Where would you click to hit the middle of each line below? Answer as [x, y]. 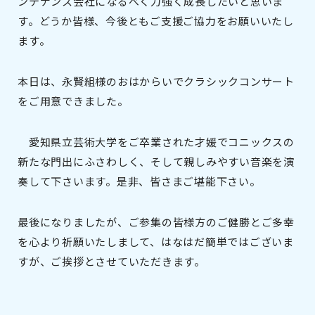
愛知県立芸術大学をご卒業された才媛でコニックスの [156, 141]
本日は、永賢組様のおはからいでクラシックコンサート [156, 81]
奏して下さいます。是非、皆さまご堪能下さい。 [139, 181]
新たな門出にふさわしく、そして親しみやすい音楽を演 [156, 161]
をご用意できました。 [73, 101]
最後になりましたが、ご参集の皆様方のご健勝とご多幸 [156, 221]
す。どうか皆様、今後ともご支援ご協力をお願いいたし [156, 20]
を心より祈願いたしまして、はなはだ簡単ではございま [156, 241]
